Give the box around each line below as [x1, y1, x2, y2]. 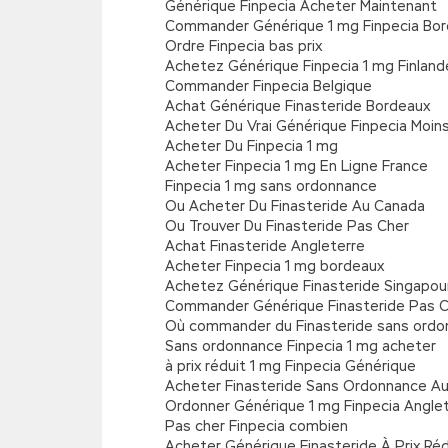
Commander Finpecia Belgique [165, 77, 372, 95]
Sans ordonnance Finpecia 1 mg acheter [165, 337, 436, 355]
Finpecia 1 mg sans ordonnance [165, 177, 377, 195]
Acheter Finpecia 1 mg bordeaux [165, 257, 384, 275]
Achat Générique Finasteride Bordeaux [165, 97, 430, 115]
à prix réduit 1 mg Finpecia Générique [165, 357, 416, 375]
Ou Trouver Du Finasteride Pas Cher [165, 217, 409, 235]
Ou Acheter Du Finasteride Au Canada [165, 197, 425, 215]
